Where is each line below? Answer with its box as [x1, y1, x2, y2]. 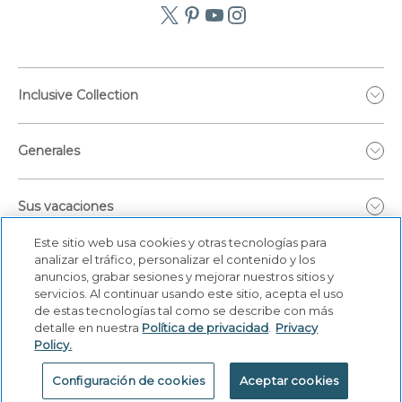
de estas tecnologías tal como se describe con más [34, 303, 334, 318]
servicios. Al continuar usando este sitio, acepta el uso [34, 286, 345, 301]
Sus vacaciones [18, 198, 113, 215]
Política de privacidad [142, 320, 269, 335]
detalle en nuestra [34, 320, 143, 335]
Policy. [34, 337, 73, 352]
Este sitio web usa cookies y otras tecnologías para [34, 235, 328, 249]
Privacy [275, 320, 319, 335]
